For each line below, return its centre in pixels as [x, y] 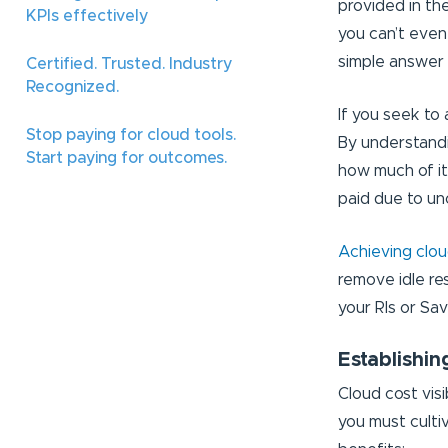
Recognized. [72, 87]
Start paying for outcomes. [126, 158]
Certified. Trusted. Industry [129, 64]
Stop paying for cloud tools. [131, 135]
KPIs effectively [89, 16]
